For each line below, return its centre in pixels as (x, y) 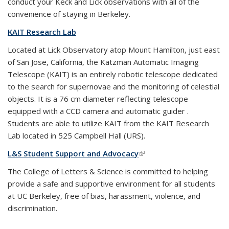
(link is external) (168, 153)
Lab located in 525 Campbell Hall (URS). (76, 135)
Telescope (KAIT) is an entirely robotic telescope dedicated (113, 74)
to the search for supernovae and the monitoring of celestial (113, 86)
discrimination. (32, 208)
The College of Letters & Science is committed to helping (108, 171)
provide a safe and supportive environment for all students (111, 184)
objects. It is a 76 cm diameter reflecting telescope (98, 99)
